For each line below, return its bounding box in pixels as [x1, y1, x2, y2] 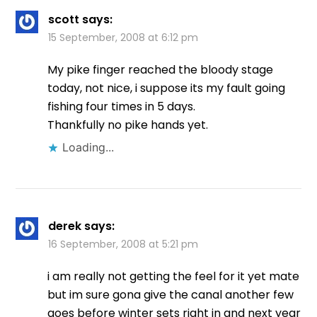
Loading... [62, 140, 115, 155]
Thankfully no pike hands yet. [47, 117, 209, 134]
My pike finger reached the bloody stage [47, 62, 274, 79]
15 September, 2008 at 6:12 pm [48, 30, 199, 45]
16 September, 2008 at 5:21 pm [48, 237, 199, 252]
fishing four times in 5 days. [47, 98, 196, 115]
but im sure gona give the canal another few [47, 287, 294, 304]
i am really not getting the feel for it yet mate [47, 268, 300, 285]
